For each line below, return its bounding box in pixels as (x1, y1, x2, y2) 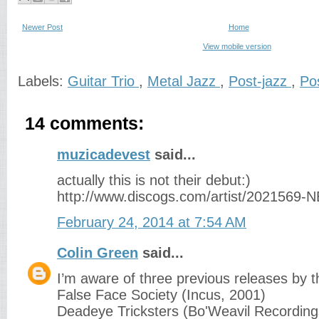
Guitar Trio (68, 73, 139, 89)
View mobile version (202, 42, 271, 51)
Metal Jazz (147, 73, 220, 89)
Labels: (18, 73, 68, 89)
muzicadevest (57, 147, 150, 162)
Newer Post (22, 23, 63, 31)
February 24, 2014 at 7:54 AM (57, 214, 246, 230)
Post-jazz (229, 73, 291, 89)
